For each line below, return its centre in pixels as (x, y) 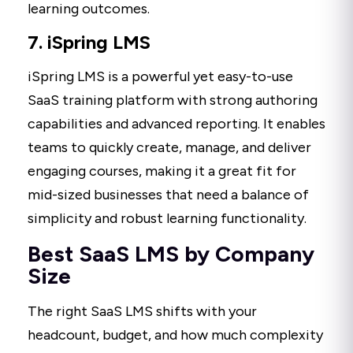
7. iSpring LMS (89, 42)
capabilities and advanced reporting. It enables (176, 123)
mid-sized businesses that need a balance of (168, 194)
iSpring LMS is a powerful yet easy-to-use (160, 76)
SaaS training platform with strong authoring (173, 100)
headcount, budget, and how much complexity (175, 334)
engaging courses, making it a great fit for (162, 171)
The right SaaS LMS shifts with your (142, 311)
